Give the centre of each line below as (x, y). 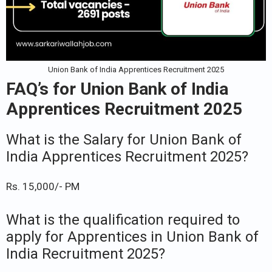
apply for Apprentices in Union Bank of (132, 236)
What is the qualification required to (123, 219)
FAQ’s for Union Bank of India (117, 89)
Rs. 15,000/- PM (43, 187)
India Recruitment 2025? (86, 253)
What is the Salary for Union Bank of (124, 140)
